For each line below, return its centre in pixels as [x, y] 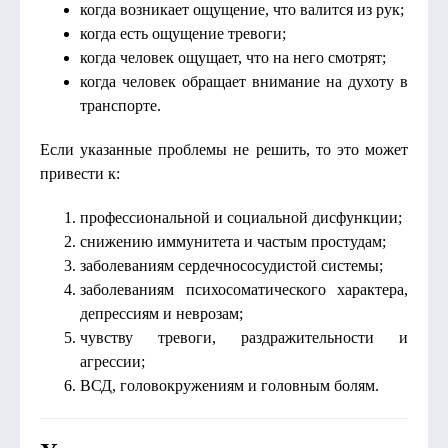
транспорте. [120, 105]
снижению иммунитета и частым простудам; [233, 241]
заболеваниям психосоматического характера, [244, 289]
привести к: [80, 173]
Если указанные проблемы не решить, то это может [224, 149]
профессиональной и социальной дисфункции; [241, 217]
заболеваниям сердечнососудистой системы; [231, 265]
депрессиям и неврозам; [161, 313]
